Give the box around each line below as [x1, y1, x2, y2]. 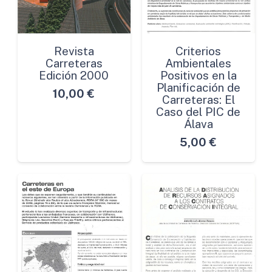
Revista [53, 44, 94, 58]
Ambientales [165, 56, 231, 70]
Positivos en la [160, 69, 237, 83]
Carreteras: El [161, 93, 235, 107]
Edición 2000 [39, 69, 109, 83]
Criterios [175, 44, 221, 58]
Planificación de [156, 81, 240, 95]
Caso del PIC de [156, 105, 240, 119]
